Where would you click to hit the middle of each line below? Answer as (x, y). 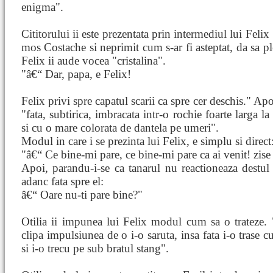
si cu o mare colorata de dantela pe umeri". (120, 128)
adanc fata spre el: (62, 181)
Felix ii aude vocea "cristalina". (94, 61)
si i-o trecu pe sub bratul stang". (95, 248)
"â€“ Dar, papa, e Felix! (76, 74)
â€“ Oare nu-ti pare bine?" (82, 195)
